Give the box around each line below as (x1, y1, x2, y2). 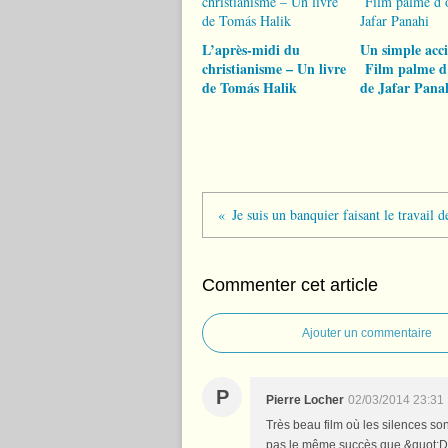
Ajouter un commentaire (302, 326, 432, 340)
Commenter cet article (202, 275, 378, 295)
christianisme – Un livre (202, 58, 346, 79)
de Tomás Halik (202, 77, 297, 98)
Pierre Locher (266, 393, 344, 407)
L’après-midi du (202, 39, 300, 60)
